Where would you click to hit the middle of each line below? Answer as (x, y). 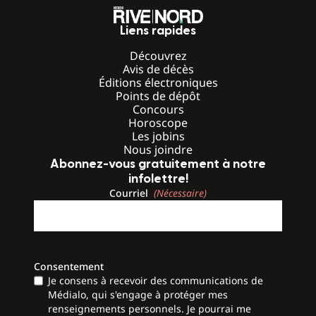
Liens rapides (158, 31)
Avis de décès (158, 69)
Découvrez (158, 56)
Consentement (69, 267)
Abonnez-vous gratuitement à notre (158, 164)
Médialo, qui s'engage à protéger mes (138, 295)
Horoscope (158, 123)
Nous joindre (158, 150)
